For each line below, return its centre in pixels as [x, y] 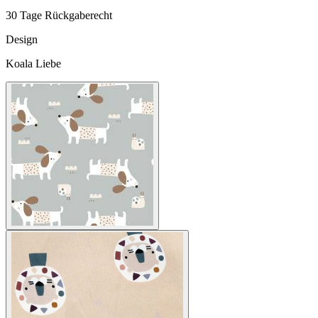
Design [22, 40]
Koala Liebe [33, 64]
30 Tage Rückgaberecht [59, 16]
